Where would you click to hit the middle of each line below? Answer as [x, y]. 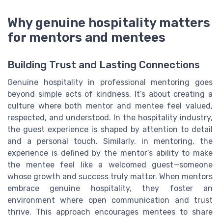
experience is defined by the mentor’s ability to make [110, 153]
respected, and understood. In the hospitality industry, [110, 117]
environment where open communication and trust [110, 200]
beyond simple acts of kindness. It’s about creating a [110, 94]
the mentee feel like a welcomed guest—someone [110, 165]
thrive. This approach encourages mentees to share [110, 212]
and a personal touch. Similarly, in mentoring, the [110, 141]
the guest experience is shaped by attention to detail [110, 129]
